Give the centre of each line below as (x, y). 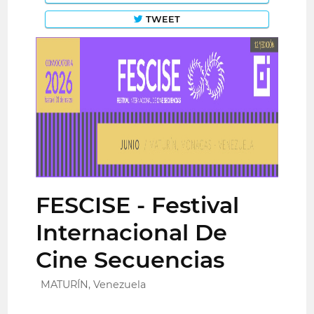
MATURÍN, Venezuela (94, 285)
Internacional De (132, 233)
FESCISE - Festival (138, 205)
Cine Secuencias (130, 260)
